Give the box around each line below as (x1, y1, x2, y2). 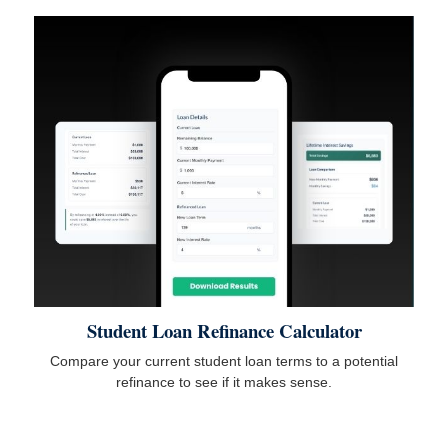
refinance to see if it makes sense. (116, 374, 332, 391)
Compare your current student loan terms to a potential (50, 353, 398, 370)
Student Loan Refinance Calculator (86, 317, 362, 345)
